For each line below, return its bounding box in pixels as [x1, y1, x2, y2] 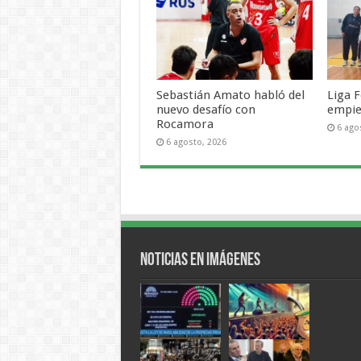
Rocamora [156, 116, 214, 131]
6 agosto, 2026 [165, 136, 226, 147]
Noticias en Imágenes [139, 251, 260, 271]
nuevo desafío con [156, 102, 255, 117]
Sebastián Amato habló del [156, 87, 305, 102]
